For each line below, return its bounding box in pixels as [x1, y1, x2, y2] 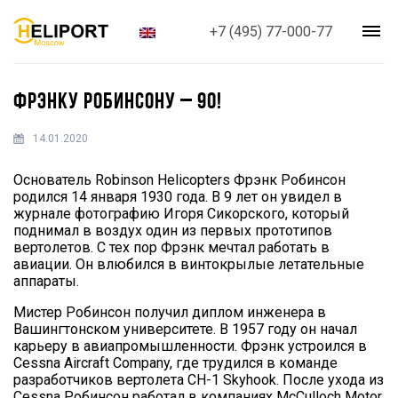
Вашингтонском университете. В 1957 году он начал [13, 320, 357, 338]
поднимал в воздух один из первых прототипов [13, 221, 332, 239]
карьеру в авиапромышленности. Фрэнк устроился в [13, 337, 367, 354]
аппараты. [13, 272, 79, 290]
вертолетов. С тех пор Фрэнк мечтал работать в [13, 238, 330, 256]
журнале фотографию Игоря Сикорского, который [13, 204, 349, 222]
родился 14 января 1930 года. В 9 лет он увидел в [13, 187, 342, 205]
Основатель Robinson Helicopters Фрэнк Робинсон [13, 171, 346, 188]
